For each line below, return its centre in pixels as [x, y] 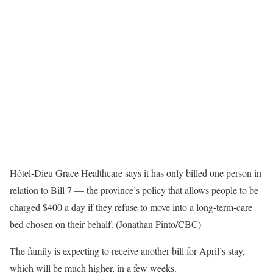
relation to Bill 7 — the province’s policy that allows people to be [134, 190]
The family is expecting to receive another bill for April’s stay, [127, 251]
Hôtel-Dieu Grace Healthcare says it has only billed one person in [136, 173]
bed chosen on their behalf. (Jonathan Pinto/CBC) [105, 224]
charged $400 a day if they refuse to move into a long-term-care [131, 207]
